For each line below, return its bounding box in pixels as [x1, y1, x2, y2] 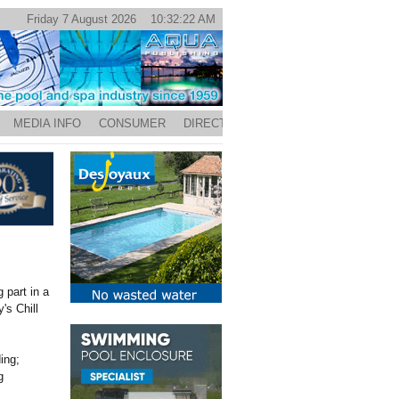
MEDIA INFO [13, 117, 81, 130]
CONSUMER [99, 117, 166, 130]
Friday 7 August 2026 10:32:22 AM [27, 12, 216, 26]
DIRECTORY [183, 117, 251, 130]
